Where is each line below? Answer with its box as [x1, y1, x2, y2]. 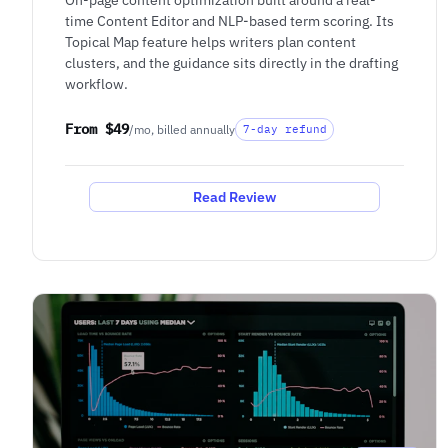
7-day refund [242, 121, 327, 136]
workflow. [65, 73, 128, 93]
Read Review [193, 187, 277, 206]
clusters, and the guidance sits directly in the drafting [65, 52, 398, 72]
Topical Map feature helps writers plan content [65, 31, 356, 51]
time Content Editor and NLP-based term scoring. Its [65, 10, 394, 30]
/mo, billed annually [129, 121, 235, 137]
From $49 [65, 119, 129, 138]
